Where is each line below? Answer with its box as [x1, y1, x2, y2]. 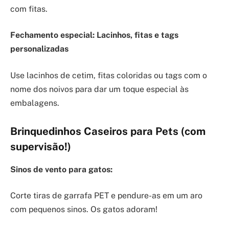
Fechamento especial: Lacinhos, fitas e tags [10, 30, 178, 40]
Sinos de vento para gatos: [10, 164, 112, 174]
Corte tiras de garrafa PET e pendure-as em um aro [10, 191, 202, 201]
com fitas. [10, 4, 48, 14]
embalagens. [10, 98, 59, 108]
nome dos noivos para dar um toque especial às [10, 84, 189, 94]
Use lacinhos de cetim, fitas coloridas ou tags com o [10, 70, 207, 80]
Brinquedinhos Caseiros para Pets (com [10, 125, 205, 138]
